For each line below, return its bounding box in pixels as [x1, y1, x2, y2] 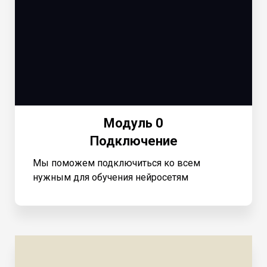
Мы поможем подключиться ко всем [33, 157, 200, 169]
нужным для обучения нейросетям [33, 171, 188, 183]
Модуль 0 [104, 115, 163, 131]
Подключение [89, 133, 178, 148]
